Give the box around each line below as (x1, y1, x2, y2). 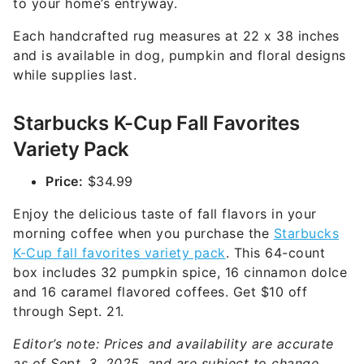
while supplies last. (13, 67, 136, 83)
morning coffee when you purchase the (13, 225, 274, 241)
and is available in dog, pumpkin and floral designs (13, 47, 346, 63)
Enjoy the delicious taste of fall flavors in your (13, 206, 317, 222)
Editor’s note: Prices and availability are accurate (13, 336, 334, 352)
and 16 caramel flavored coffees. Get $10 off (13, 284, 307, 300)
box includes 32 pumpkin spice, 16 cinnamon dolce (13, 264, 347, 280)
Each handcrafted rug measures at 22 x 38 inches (13, 28, 340, 44)
